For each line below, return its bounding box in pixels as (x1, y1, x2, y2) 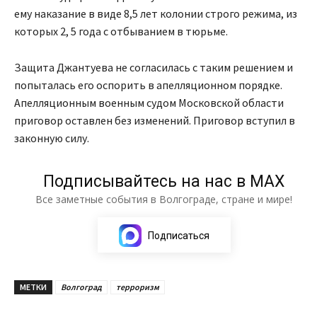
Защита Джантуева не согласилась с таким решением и (14, 59, 293, 74)
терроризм (116, 281, 159, 292)
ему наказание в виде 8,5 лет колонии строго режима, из (14, 6, 297, 21)
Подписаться (147, 229, 209, 241)
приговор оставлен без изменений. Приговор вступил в (14, 113, 295, 127)
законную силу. (14, 130, 89, 145)
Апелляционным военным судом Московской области (14, 95, 284, 110)
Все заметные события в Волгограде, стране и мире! (35, 192, 292, 206)
